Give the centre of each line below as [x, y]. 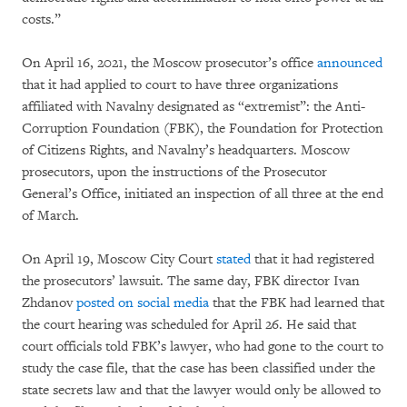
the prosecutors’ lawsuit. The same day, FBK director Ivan [191, 281]
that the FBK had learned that [297, 303]
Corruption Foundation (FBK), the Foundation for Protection [203, 128]
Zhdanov [49, 303]
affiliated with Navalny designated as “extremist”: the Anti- [194, 106]
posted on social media [143, 303]
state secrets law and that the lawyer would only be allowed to [201, 390]
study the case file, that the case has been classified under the [199, 368]
